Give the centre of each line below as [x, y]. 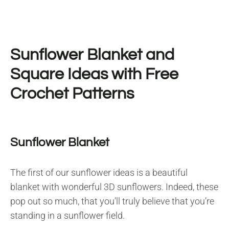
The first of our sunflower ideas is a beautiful [99, 172]
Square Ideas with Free [94, 74]
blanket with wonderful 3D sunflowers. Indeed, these [114, 187]
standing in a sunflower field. [67, 215]
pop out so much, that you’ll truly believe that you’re [112, 201]
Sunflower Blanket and [92, 55]
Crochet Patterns [72, 94]
